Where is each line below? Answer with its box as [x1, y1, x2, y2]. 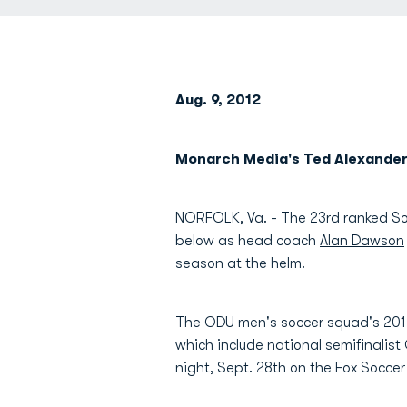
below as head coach [175, 233, 320, 249]
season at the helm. [175, 255, 305, 272]
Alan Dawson [320, 233, 404, 249]
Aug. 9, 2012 [175, 92, 261, 108]
